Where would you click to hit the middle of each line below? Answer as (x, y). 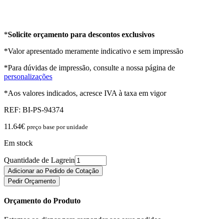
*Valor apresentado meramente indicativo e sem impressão (94, 51)
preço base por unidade (57, 127)
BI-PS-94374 (43, 109)
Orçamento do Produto (42, 201)
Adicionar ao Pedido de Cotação (53, 171)
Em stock (18, 143)
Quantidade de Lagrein (39, 160)
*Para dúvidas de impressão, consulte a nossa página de (89, 67)
